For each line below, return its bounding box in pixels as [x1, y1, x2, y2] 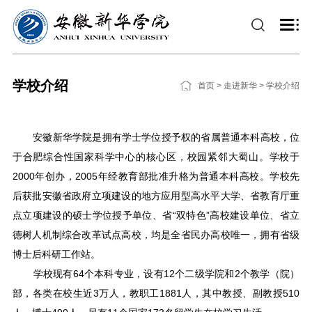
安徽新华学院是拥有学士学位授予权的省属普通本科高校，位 [12, 132, 300, 143]
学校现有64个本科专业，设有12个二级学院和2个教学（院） [12, 268, 300, 279]
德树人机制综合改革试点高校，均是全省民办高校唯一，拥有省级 [12, 229, 300, 240]
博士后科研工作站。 [12, 249, 100, 260]
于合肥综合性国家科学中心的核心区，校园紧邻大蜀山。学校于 [12, 151, 300, 162]
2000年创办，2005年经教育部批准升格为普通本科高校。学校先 [12, 171, 300, 182]
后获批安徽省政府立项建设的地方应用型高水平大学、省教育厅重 [12, 190, 300, 201]
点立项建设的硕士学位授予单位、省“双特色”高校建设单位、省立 [12, 210, 300, 221]
